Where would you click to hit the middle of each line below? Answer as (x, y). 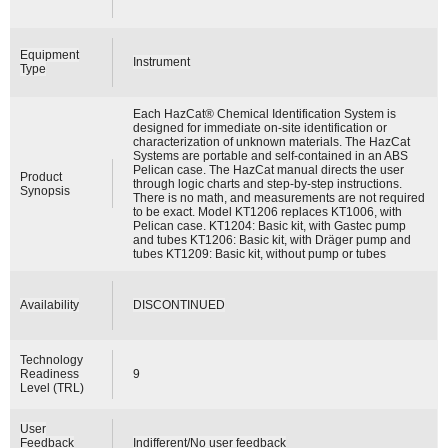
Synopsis (45, 190)
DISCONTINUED (179, 304)
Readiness (50, 373)
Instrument (162, 61)
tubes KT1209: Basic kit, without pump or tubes (260, 253)
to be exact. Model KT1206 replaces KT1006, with (268, 211)
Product (41, 176)
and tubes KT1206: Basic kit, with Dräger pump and (272, 239)
